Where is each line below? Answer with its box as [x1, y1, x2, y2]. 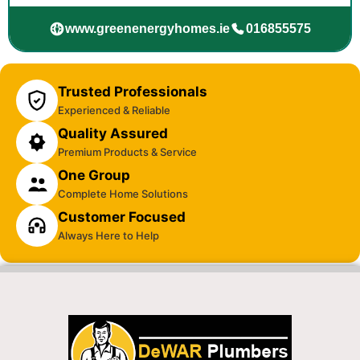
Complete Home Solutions [58, 187, 188, 201]
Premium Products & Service [58, 145, 197, 159]
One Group [58, 167, 130, 184]
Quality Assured [58, 125, 168, 142]
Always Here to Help [58, 229, 159, 243]
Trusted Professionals [58, 84, 207, 100]
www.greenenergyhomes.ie [65, 21, 230, 35]
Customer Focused [58, 209, 186, 226]
